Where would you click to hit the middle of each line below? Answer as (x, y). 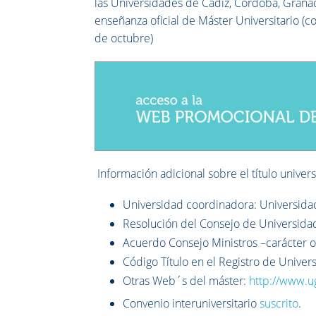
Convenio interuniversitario (192, 304)
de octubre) (124, 38)
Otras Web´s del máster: (186, 281)
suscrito (279, 304)
